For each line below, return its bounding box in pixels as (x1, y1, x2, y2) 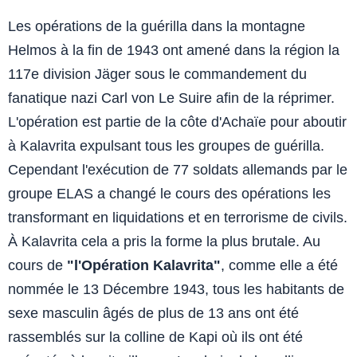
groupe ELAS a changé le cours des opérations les (8, 185, 331, 202)
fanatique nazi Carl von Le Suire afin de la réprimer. (8, 89, 335, 106)
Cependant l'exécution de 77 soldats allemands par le (8, 161, 347, 178)
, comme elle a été (221, 257, 338, 273)
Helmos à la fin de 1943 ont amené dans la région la (8, 41, 339, 58)
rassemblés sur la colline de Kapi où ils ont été (8, 328, 303, 345)
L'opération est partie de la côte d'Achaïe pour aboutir (8, 113, 347, 130)
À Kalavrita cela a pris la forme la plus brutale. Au (8, 233, 320, 249)
